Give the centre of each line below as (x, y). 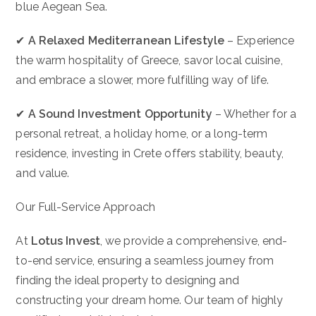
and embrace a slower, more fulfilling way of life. (142, 80)
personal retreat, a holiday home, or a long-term (142, 133)
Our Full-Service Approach (85, 207)
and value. (43, 173)
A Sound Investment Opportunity (120, 114)
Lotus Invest (65, 241)
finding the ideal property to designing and (127, 280)
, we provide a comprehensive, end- (194, 241)
